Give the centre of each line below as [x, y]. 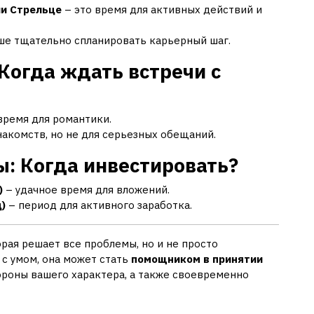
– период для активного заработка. [99, 205]
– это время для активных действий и [162, 10]
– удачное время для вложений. [86, 190]
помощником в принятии [197, 259]
